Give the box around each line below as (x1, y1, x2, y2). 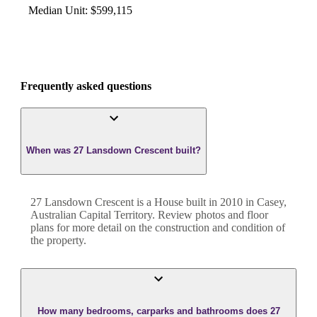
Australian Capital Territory (30, 208, 152, 221)
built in (183, 195, 220, 208)
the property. (30, 234, 86, 246)
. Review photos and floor (152, 208, 268, 221)
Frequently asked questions (21, 80, 151, 93)
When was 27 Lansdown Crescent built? (26, 145, 201, 156)
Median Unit (28, 4, 85, 16)
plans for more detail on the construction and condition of (30, 221, 285, 234)
